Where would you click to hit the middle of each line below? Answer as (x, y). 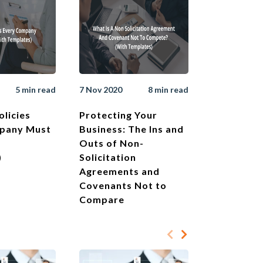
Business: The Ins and (131, 129)
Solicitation (108, 157)
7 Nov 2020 (101, 90)
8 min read (168, 90)
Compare (102, 200)
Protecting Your (118, 115)
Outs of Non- (112, 143)
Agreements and (119, 171)
